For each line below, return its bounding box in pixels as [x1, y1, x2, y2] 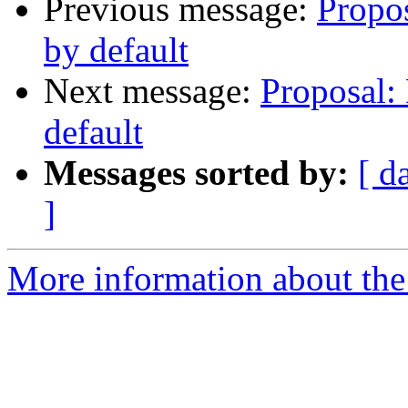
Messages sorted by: [44, 153, 349, 193]
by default [44, 30, 189, 70]
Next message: [44, 71, 260, 111]
